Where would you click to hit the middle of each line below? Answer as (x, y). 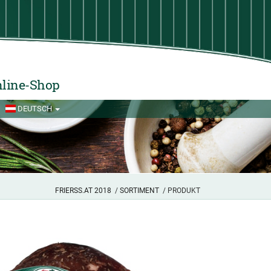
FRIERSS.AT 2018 (83, 190)
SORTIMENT (139, 190)
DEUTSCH (35, 109)
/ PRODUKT (180, 190)
